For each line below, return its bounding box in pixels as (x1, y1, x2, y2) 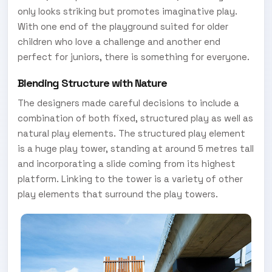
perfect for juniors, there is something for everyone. (18, 50, 250, 63)
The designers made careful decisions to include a (18, 97, 239, 109)
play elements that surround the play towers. (18, 188, 218, 200)
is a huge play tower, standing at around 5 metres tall (18, 143, 254, 155)
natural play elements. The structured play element (18, 127, 245, 140)
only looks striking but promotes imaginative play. (18, 5, 237, 17)
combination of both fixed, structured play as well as (18, 112, 253, 124)
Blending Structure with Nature (18, 76, 167, 90)
